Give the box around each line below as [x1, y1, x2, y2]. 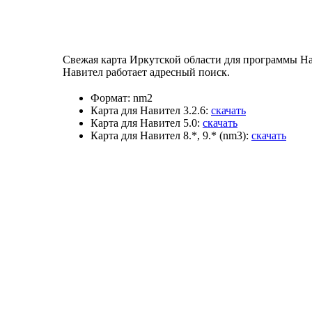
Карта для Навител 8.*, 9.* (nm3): [91, 129, 249, 141]
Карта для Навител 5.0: [91, 116, 200, 129]
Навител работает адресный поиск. [63, 65, 230, 78]
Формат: [91, 91, 130, 104]
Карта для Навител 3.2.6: [91, 104, 208, 116]
